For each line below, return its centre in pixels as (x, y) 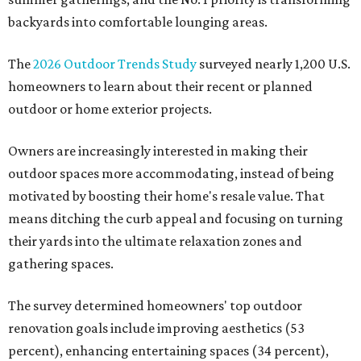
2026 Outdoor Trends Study (115, 64)
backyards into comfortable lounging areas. (138, 22)
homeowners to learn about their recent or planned (160, 87)
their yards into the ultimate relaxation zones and (155, 241)
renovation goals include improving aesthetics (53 (156, 328)
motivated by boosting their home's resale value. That (166, 196)
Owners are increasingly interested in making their (158, 151)
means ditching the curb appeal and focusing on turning (176, 219)
